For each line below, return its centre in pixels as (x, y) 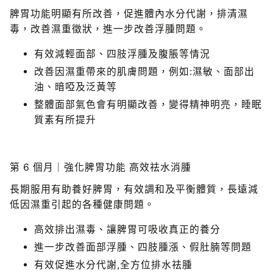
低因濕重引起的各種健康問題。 (84, 205)
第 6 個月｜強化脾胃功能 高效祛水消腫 (102, 167)
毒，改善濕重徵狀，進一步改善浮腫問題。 (110, 29)
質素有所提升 (67, 120)
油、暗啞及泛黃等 (77, 87)
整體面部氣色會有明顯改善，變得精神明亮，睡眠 (148, 105)
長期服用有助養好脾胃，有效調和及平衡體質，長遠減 (134, 190)
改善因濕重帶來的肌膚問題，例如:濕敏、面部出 (144, 72)
